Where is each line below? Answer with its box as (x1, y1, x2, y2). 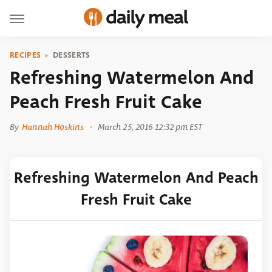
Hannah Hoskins (22, 121, 84, 132)
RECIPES (10, 49, 41, 61)
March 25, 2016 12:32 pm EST (97, 121, 203, 132)
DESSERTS (53, 49, 90, 61)
